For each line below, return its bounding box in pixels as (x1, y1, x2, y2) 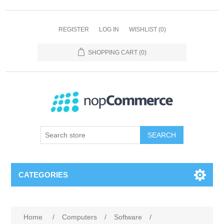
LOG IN (98, 26, 119, 33)
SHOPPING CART (87, 49, 137, 56)
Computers (62, 213, 97, 221)
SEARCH (147, 131, 176, 139)
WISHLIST (128, 26, 157, 33)
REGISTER (58, 26, 89, 33)
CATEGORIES (18, 170, 68, 179)
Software (114, 213, 142, 221)
